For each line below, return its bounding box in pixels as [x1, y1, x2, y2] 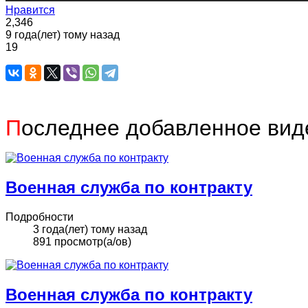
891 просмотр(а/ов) [33, 235, 131, 247]
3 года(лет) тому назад [33, 223, 147, 235]
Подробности [5, 210, 74, 223]
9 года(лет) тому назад [5, 28, 120, 41]
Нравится [5, 3, 55, 16]
